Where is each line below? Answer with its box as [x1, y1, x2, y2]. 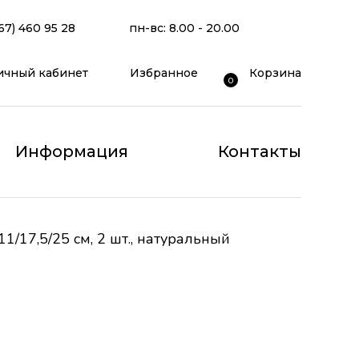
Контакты [217, 142, 301, 161]
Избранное [129, 66, 198, 80]
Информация [15, 142, 129, 161]
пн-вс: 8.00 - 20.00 [129, 21, 240, 35]
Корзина [249, 66, 301, 80]
